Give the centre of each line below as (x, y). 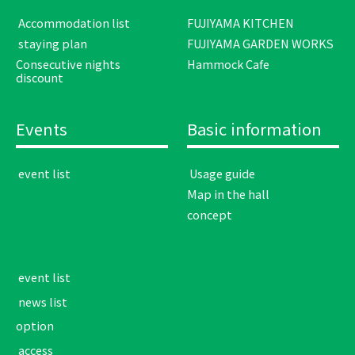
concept (210, 214)
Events (42, 128)
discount (40, 77)
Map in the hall (229, 193)
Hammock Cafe (229, 63)
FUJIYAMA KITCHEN (241, 23)
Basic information (255, 128)
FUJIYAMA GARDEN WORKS (261, 43)
